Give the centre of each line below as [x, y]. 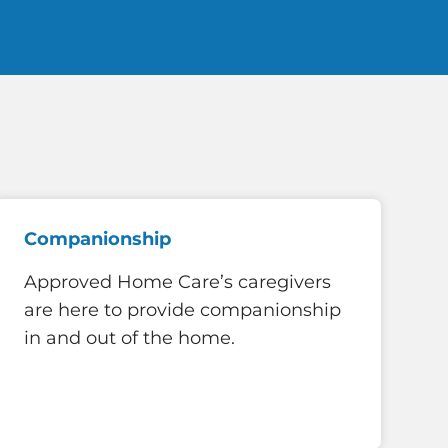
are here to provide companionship [182, 310]
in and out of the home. [129, 338]
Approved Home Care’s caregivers [177, 282]
